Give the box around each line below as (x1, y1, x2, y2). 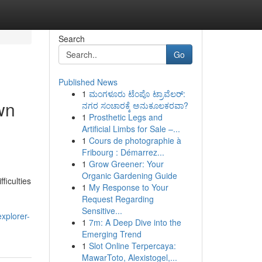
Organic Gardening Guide (81, 170, 177, 181)
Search (58, 33, 85, 44)
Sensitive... (81, 205, 122, 216)
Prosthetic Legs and (88, 111, 163, 123)
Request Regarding (81, 193, 154, 205)
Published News (58, 76, 118, 88)
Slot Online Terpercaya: (88, 240, 176, 251)
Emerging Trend (81, 228, 142, 240)
